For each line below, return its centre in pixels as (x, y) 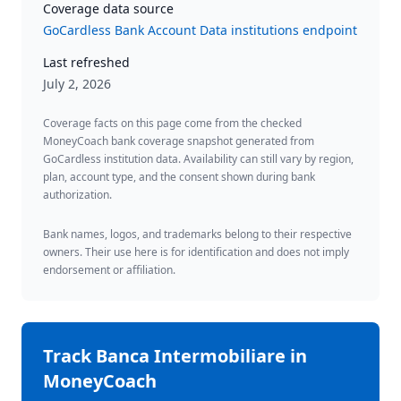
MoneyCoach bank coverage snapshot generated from (179, 141)
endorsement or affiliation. (109, 270)
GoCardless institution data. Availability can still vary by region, (198, 159)
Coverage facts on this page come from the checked (172, 123)
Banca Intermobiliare (191, 356)
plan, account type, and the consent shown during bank (179, 177)
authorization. (77, 195)
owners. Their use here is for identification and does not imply (196, 252)
